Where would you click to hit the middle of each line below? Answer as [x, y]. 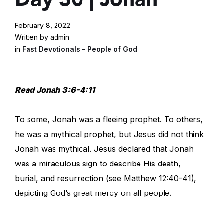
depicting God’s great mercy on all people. [93, 193]
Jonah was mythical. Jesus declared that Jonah [104, 149]
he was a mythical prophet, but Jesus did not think [109, 134]
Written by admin [42, 37]
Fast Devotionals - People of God [80, 49]
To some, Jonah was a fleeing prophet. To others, [109, 120]
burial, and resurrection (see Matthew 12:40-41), [106, 179]
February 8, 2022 [42, 26]
